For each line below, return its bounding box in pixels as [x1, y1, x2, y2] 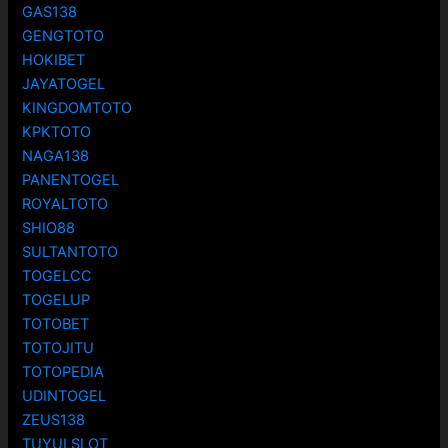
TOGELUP [22, 291, 91, 310]
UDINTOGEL [22, 387, 107, 406]
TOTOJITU [22, 339, 95, 358]
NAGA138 [22, 147, 90, 166]
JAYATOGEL [22, 75, 106, 94]
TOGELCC [22, 267, 93, 286]
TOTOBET [22, 315, 90, 334]
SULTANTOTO [22, 243, 119, 262]
